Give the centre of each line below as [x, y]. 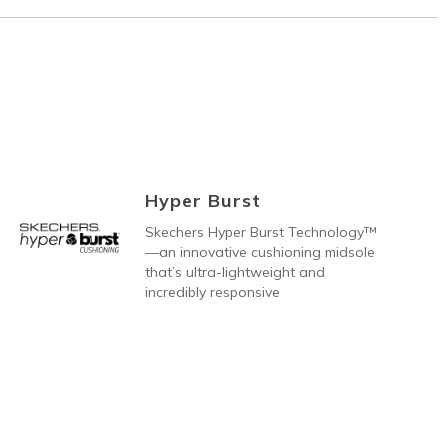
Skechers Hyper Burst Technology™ [260, 231]
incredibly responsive [212, 291]
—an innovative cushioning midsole [259, 251]
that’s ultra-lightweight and [234, 271]
